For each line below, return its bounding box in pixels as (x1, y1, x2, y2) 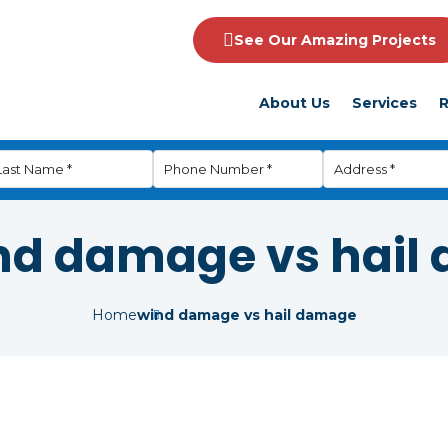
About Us (259, 93, 330, 112)
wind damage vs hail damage (136, 306, 357, 324)
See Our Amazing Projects (234, 31, 436, 49)
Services (352, 93, 417, 112)
